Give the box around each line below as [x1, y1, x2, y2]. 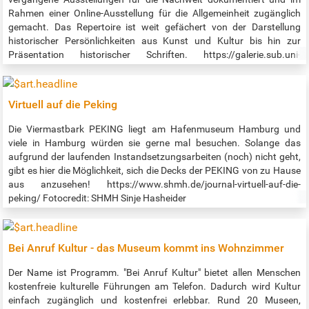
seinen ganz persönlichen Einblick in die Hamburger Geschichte [8, 104, 301, 116]
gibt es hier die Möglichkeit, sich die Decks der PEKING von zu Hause [8, 165, 301, 177]
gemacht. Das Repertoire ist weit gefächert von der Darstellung [8, 21, 301, 33]
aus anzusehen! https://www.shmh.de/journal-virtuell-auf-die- [8, 179, 301, 190]
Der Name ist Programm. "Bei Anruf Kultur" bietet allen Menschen [8, 266, 301, 278]
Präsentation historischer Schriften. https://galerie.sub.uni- [8, 49, 301, 61]
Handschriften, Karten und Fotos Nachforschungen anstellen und [8, 90, 301, 102]
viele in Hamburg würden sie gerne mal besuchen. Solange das [8, 137, 301, 149]
